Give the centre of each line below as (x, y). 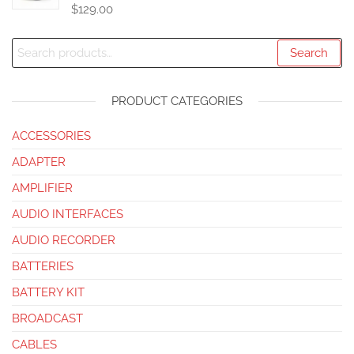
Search (309, 53)
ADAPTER (39, 162)
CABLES (34, 344)
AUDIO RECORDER (64, 240)
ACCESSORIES (51, 136)
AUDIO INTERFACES (68, 214)
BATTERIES (43, 266)
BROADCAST (47, 318)
